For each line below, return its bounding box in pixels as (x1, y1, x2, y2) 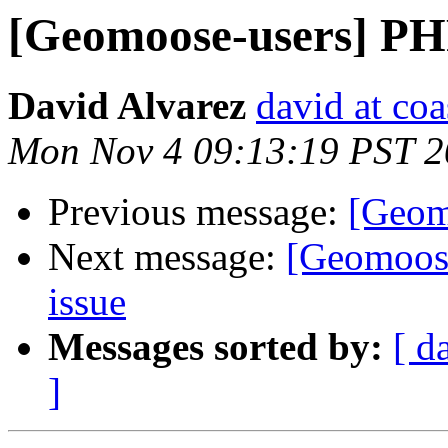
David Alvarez (8, 84, 246, 128)
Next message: (48, 235, 286, 279)
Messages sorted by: (48, 325, 383, 369)
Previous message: (48, 190, 348, 234)
